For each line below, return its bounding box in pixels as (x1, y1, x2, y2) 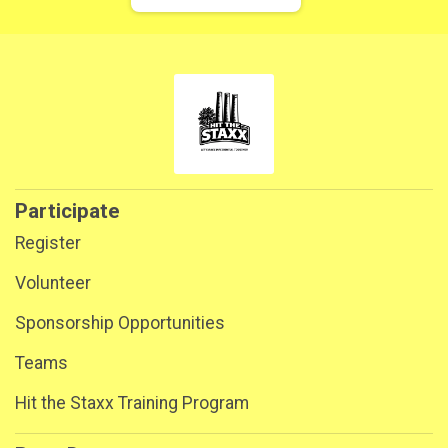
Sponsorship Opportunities (15, 312, 225, 333)
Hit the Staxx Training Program (15, 392, 249, 413)
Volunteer (15, 272, 91, 293)
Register (15, 232, 81, 253)
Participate (15, 198, 120, 223)
